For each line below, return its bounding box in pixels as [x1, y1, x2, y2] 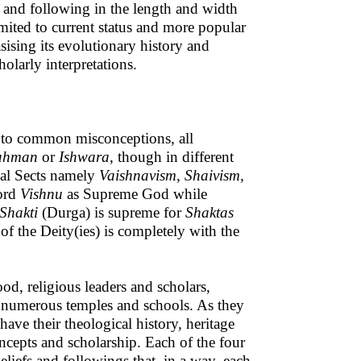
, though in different [110, 148, 234, 165]
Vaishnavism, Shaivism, [99, 167, 244, 184]
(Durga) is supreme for [38, 204, 185, 221]
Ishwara [55, 148, 110, 165]
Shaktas [185, 204, 234, 221]
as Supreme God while [63, 185, 207, 202]
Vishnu [20, 185, 63, 202]
